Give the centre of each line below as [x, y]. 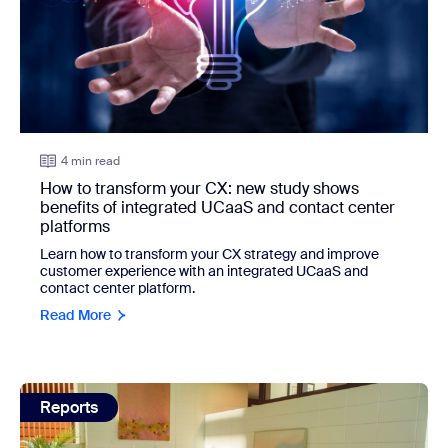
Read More [75, 314]
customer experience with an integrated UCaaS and [204, 270]
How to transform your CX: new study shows [199, 188]
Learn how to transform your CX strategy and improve [209, 253]
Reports [69, 407]
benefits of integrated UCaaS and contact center [217, 207]
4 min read [90, 160]
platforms [75, 226]
